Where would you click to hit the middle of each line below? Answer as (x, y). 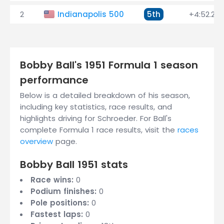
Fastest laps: (57, 214)
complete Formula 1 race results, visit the (99, 130)
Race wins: (52, 180)
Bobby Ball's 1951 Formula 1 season (109, 65)
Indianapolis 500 (91, 14)
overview (36, 141)
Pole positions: (60, 203)
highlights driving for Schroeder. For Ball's (96, 118)
